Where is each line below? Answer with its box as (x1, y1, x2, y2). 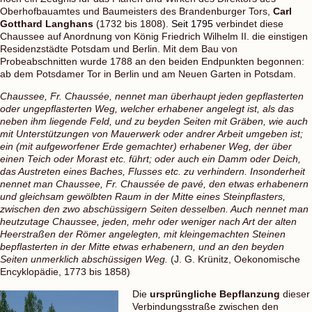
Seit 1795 (171, 17, 213, 29)
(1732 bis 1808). (93, 17, 171, 29)
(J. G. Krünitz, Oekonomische (168, 253, 300, 265)
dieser (280, 288, 310, 299)
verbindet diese (213, 17, 283, 29)
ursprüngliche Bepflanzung (150, 288, 280, 299)
